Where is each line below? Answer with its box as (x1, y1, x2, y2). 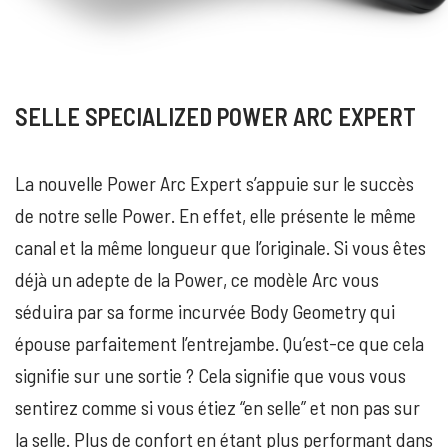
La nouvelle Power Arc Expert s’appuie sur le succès (15, 171, 414, 196)
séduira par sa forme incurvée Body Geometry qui (15, 299, 395, 324)
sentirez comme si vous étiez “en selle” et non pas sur (15, 395, 420, 420)
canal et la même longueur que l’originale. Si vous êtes (15, 235, 426, 260)
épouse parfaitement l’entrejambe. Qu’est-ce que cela (15, 331, 424, 356)
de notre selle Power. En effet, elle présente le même (15, 203, 416, 228)
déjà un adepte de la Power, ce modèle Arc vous (15, 267, 379, 292)
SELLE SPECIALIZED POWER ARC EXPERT (15, 102, 416, 132)
